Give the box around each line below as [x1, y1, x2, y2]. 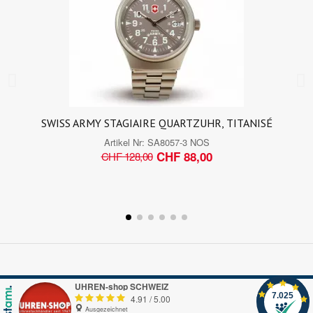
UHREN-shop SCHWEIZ [75, 279, 168, 293]
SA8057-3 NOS [147, 135, 210, 149]
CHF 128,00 [101, 149, 153, 164]
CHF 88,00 [156, 147, 212, 165]
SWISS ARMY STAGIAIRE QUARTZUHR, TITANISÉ [41, 115, 272, 130]
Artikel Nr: [103, 135, 147, 149]
